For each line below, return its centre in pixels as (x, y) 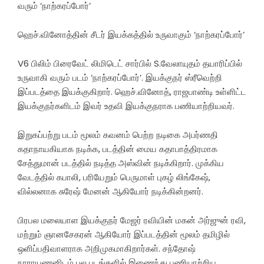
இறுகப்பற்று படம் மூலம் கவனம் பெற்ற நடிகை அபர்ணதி (118, 134)
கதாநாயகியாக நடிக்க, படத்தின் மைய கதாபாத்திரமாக (118, 148)
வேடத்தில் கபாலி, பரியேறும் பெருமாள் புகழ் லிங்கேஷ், (114, 177)
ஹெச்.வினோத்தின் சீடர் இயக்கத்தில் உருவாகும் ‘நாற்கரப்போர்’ (131, 34)
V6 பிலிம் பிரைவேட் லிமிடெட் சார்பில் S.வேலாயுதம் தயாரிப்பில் (130, 63)
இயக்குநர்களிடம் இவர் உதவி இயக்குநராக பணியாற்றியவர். (126, 105)
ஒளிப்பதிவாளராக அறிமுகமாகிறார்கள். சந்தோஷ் (107, 248)
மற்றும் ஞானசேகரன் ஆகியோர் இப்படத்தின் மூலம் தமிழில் (124, 234)
